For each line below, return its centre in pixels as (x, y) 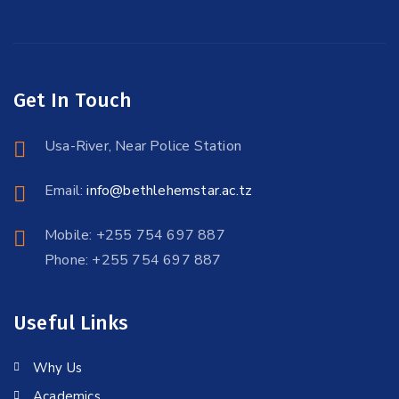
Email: (66, 191)
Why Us (58, 368)
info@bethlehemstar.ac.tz (170, 191)
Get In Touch (73, 100)
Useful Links (71, 323)
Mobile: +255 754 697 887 (135, 235)
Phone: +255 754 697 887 (133, 260)
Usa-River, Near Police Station (143, 146)
